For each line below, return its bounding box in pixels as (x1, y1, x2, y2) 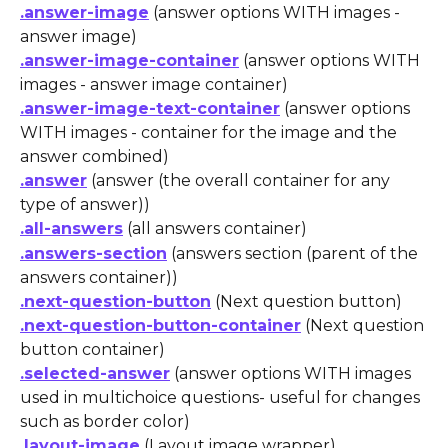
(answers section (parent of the (167, 243, 422, 263)
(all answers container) (123, 219, 307, 239)
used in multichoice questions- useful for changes (20, 388, 424, 408)
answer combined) (20, 147, 169, 167)
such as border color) (20, 412, 190, 432)
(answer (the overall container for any (87, 171, 394, 191)
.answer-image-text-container (20, 99, 280, 119)
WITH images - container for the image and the (20, 123, 401, 143)
